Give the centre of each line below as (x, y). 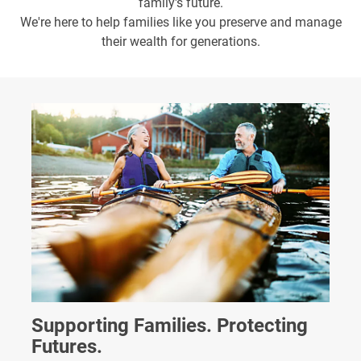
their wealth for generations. (180, 41)
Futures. (67, 346)
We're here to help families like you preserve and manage (180, 22)
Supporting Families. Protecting (170, 325)
